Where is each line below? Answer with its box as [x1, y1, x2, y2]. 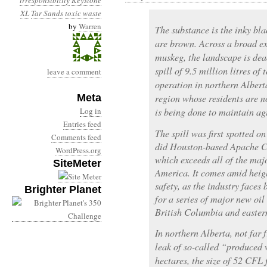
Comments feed [51, 132, 101, 142]
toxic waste [65, 8, 101, 18]
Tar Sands [31, 8, 63, 18]
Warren [79, 21, 101, 32]
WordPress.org [55, 145, 101, 156]
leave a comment [47, 66, 101, 77]
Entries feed [63, 119, 101, 129]
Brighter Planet [24, 184, 101, 195]
